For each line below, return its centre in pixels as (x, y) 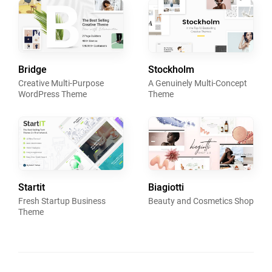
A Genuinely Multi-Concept (198, 83)
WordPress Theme (53, 94)
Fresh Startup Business (62, 201)
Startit (32, 187)
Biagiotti (166, 187)
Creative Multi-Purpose (61, 83)
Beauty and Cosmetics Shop (201, 201)
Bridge (32, 70)
